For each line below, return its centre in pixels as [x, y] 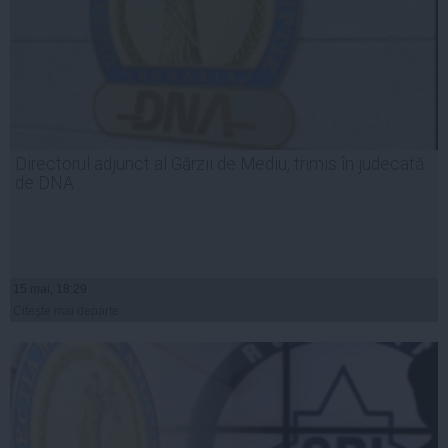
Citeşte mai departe [66, 311]
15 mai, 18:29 [50, 289]
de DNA [44, 183]
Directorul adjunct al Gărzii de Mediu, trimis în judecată [219, 164]
